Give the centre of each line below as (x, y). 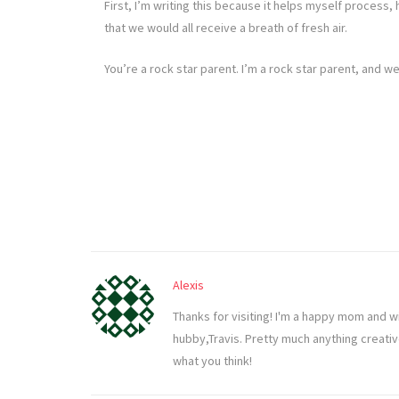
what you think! (212, 361)
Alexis (188, 285)
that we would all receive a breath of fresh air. (226, 28)
